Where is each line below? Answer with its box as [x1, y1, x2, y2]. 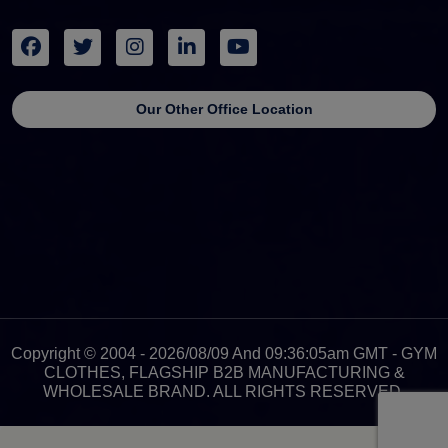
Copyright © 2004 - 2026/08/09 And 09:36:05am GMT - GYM [11, 344, 437, 362]
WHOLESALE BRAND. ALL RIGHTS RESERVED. [43, 382, 405, 400]
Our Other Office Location [135, 100, 313, 117]
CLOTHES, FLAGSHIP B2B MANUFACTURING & [43, 363, 405, 381]
